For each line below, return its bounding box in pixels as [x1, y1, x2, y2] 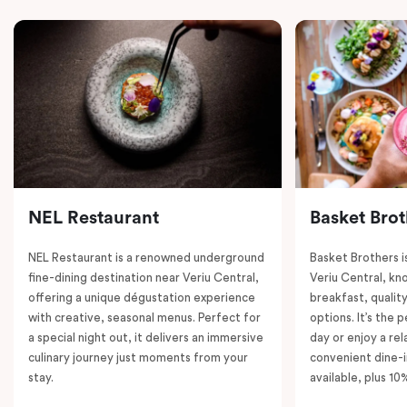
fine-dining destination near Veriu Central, [28, 271, 259, 283]
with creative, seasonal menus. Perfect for [28, 311, 261, 323]
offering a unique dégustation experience [28, 291, 255, 303]
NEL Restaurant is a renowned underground [28, 251, 264, 263]
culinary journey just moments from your [28, 351, 248, 363]
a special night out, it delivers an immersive [28, 331, 263, 343]
